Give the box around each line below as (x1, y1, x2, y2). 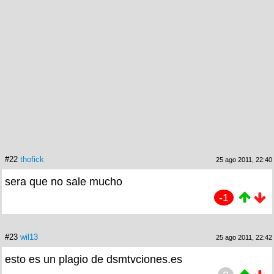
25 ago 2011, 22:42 (216, 233, 272, 241)
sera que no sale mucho (5, 175, 122, 188)
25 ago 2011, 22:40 (216, 155, 272, 163)
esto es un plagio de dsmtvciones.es (5, 253, 182, 265)
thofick (20, 154, 44, 164)
